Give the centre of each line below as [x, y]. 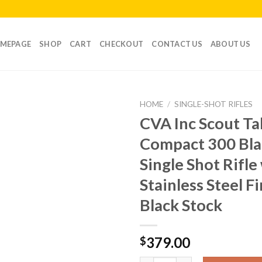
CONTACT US [177, 44]
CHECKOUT [122, 44]
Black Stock [181, 205]
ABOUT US [230, 44]
